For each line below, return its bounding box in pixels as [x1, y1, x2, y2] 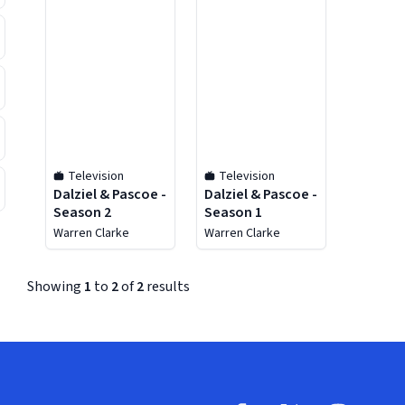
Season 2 [53, 202, 112, 222]
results [144, 277, 190, 297]
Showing [27, 277, 84, 297]
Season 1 [203, 202, 262, 222]
